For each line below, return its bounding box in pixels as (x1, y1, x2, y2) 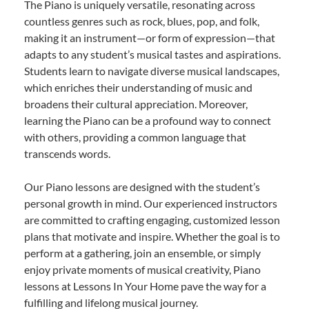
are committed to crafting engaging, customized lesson (24, 212, 280, 226)
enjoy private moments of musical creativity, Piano (24, 262, 261, 276)
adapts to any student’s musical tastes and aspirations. (24, 47, 281, 61)
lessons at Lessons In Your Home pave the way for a (24, 279, 266, 292)
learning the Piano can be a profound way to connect (24, 113, 271, 127)
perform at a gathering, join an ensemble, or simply (24, 246, 261, 259)
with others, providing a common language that (24, 130, 246, 143)
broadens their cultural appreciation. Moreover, (24, 97, 248, 110)
